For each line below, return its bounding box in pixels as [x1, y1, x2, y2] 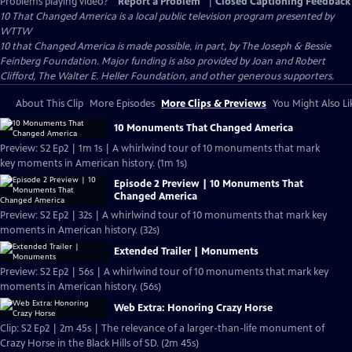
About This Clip [16, 97, 83, 110]
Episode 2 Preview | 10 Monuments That [114, 177, 303, 190]
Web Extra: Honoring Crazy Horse [114, 302, 273, 314]
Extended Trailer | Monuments [114, 245, 258, 258]
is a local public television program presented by [116, 10, 334, 23]
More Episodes [90, 97, 155, 110]
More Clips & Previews [161, 97, 266, 110]
